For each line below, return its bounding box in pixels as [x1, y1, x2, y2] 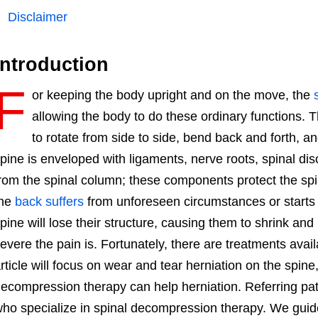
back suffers [14, 194, 84, 209]
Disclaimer [7, 9, 67, 24]
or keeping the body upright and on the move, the [31, 87, 314, 102]
